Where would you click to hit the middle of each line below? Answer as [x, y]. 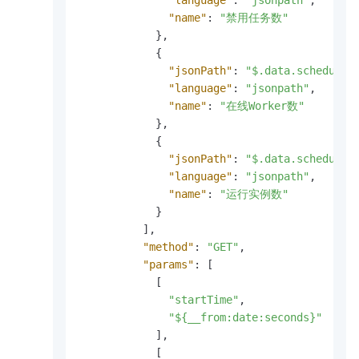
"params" [168, 265]
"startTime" [204, 300]
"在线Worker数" [262, 106]
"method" [168, 247]
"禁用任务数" [254, 18]
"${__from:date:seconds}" [245, 318]
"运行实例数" [254, 194]
